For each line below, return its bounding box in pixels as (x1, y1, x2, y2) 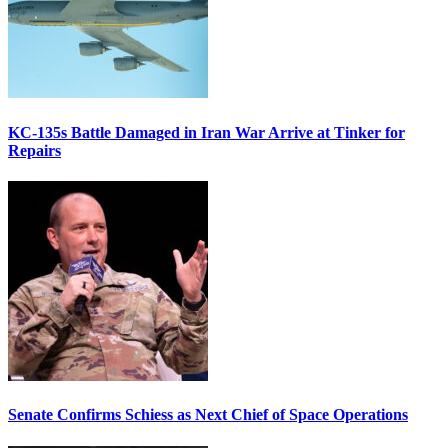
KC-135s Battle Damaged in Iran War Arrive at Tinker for (8, 123, 405, 141)
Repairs (8, 141, 61, 159)
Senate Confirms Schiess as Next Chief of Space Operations (8, 406, 408, 424)
